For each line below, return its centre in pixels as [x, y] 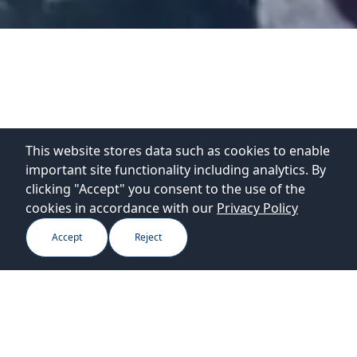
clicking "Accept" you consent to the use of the [165, 189]
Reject [148, 237]
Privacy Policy [257, 208]
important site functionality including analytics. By [176, 170]
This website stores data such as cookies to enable [178, 151]
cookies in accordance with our [120, 208]
